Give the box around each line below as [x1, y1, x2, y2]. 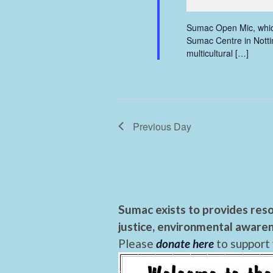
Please [118, 236, 156, 250]
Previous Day [133, 119, 191, 133]
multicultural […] [186, 46, 249, 59]
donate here [156, 236, 214, 250]
